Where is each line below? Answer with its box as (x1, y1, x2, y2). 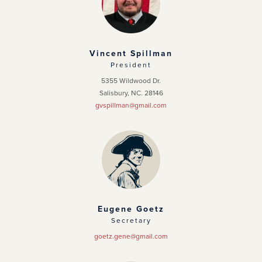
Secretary (111, 216, 151, 225)
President (111, 61, 151, 69)
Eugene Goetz (98, 204, 164, 214)
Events (42, 66, 70, 78)
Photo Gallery (42, 92, 98, 104)
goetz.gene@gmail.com (94, 232, 168, 240)
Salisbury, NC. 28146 (99, 89, 163, 97)
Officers (42, 15, 74, 26)
